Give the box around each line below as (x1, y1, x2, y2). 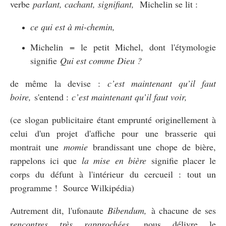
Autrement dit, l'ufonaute (10, 204, 108, 216)
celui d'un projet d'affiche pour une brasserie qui (10, 127, 216, 139)
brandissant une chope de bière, (87, 140, 216, 153)
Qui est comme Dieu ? (60, 54, 142, 67)
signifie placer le (146, 154, 216, 166)
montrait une (10, 140, 64, 153)
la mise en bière (82, 154, 146, 166)
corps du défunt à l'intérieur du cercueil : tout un (10, 167, 216, 180)
